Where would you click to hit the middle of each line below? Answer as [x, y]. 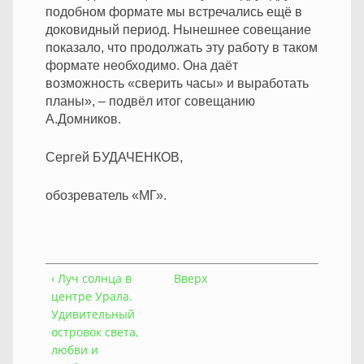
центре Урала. [92, 296]
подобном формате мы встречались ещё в [174, 11]
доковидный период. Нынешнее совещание [178, 29]
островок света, [95, 331]
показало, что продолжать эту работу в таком [182, 47]
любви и [75, 349]
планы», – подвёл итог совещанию [150, 101]
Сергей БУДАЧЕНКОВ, [114, 157]
